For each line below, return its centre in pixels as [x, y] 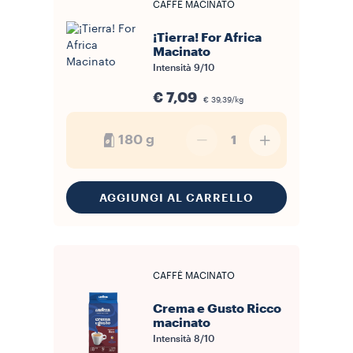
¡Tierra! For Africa [207, 38]
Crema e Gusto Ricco [217, 309]
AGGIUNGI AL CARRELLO [176, 197]
